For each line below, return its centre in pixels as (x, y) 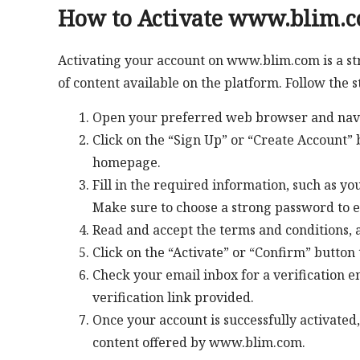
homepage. (126, 163)
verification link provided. (173, 298)
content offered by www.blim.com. (198, 343)
